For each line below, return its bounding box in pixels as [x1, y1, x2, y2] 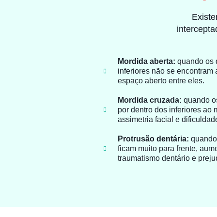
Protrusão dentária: [118, 135, 189, 143]
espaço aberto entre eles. [118, 77, 204, 85]
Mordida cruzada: [118, 96, 182, 105]
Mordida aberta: [118, 57, 175, 66]
